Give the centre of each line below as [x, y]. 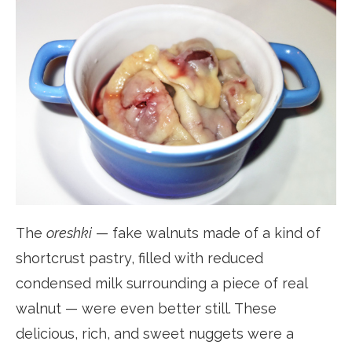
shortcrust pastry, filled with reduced [139, 258]
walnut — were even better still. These [146, 309]
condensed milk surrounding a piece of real [161, 284]
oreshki [69, 233]
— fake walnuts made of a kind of [206, 233]
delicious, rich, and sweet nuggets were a [155, 334]
